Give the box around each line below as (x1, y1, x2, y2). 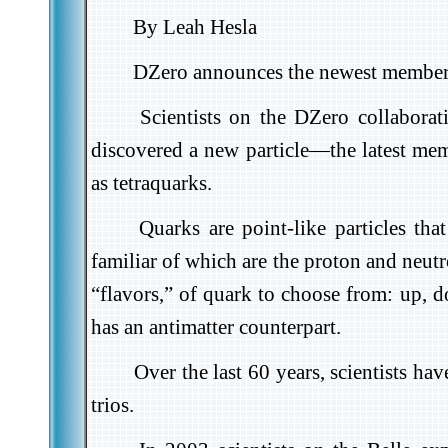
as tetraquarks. (90, 171, 212, 195)
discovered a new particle (90, 138, 309, 162)
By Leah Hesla (132, 15, 257, 39)
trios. (90, 393, 134, 417)
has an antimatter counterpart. (90, 315, 341, 339)
